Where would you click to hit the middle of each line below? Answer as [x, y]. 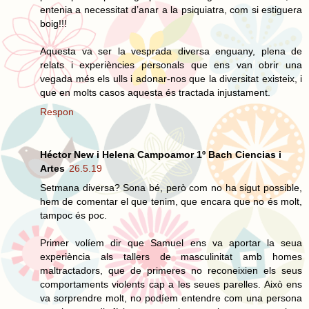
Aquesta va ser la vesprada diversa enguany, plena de [171, 51]
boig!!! [53, 23]
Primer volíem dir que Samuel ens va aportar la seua [171, 242]
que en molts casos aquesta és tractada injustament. [155, 92]
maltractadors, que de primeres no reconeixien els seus [171, 270]
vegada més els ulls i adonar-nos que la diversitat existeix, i [171, 78]
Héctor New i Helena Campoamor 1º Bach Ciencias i [161, 154]
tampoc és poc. [73, 215]
